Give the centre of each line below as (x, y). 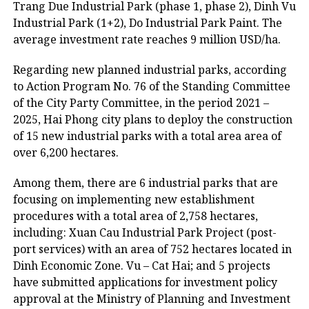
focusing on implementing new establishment (133, 199)
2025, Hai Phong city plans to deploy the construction (152, 119)
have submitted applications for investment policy (145, 282)
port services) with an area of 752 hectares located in (152, 249)
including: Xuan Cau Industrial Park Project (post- (144, 232)
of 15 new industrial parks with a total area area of (147, 136)
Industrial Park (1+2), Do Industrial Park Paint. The (147, 23)
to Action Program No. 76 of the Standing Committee (151, 86)
